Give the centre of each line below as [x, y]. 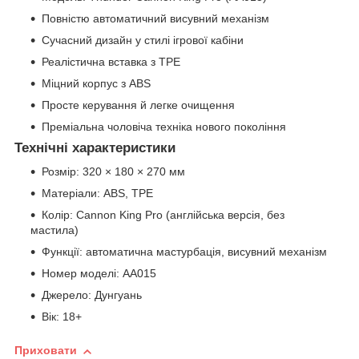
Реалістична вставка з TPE [111, 61]
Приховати [46, 351]
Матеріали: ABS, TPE [97, 194]
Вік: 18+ [62, 317]
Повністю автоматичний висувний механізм [155, 18]
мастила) [54, 230]
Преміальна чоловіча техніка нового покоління [164, 126]
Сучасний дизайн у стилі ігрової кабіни [143, 40]
